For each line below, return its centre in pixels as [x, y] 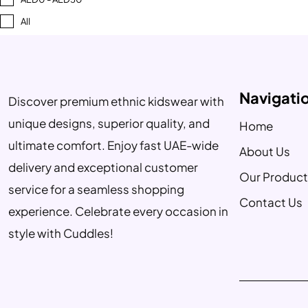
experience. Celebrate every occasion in [118, 211]
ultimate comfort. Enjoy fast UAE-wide [113, 145]
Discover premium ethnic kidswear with [116, 101]
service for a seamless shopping [96, 189]
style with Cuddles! [61, 233]
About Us [264, 151]
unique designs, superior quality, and [109, 123]
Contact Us [271, 202]
